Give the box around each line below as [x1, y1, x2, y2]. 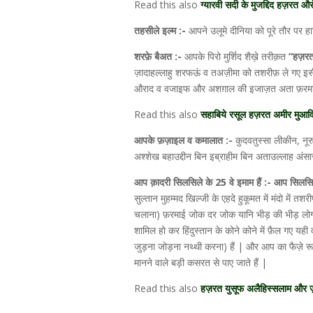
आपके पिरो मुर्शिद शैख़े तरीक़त [184, 50, 286, 63]
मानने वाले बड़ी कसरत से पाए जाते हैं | [134, 256, 267, 269]
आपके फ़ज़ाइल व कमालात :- [134, 133, 235, 147]
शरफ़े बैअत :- [134, 50, 184, 63]
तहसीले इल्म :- [134, 24, 186, 37]
